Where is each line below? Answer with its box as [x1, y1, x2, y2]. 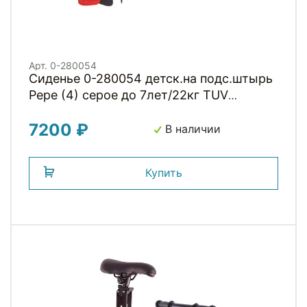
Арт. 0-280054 [29, 59, 97, 71]
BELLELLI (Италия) [29, 103, 140, 119]
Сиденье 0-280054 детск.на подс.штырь [29, 71, 273, 86]
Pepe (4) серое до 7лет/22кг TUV [29, 87, 228, 102]
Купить [145, 165, 182, 180]
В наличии [162, 121, 221, 136]
